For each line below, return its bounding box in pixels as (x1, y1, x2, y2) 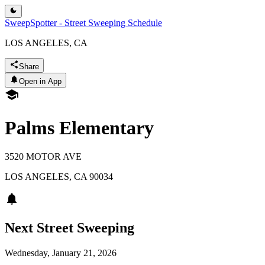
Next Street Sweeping (5, 220, 134, 236)
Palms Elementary (5, 117, 154, 138)
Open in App (19, 77, 62, 86)
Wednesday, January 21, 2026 (5, 248, 117, 258)
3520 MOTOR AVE (5, 151, 82, 162)
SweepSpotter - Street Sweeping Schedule (5, 18, 162, 28)
